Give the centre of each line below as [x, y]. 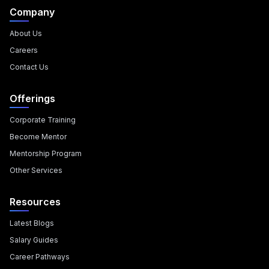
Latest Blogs [32, 223]
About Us [26, 33]
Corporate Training [43, 120]
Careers [24, 50]
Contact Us [29, 67]
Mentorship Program [46, 153]
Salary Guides [34, 240]
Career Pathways [40, 257]
